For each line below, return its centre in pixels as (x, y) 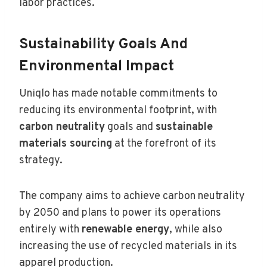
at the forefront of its (164, 144)
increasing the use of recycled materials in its (128, 246)
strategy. (41, 160)
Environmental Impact (97, 67)
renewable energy (125, 229)
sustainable (184, 127)
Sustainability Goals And (103, 45)
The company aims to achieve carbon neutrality (132, 196)
